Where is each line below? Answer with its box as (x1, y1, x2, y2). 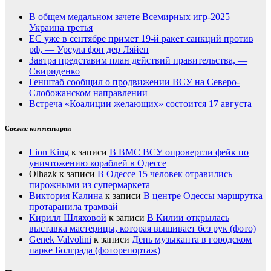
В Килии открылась (147, 212, 229, 223)
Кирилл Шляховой (29, 212, 106, 223)
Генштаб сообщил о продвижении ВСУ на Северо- (29, 76, 240, 87)
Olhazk (29, 168, 57, 179)
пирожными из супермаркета (29, 179, 150, 190)
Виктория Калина (29, 190, 103, 201)
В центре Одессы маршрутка (143, 190, 263, 201)
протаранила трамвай (29, 201, 118, 212)
